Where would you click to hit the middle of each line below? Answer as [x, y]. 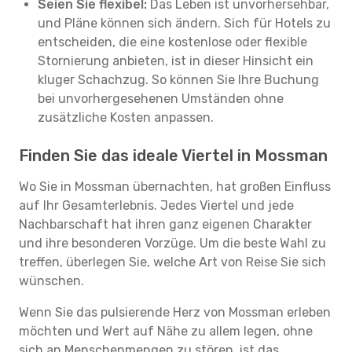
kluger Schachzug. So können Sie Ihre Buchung [178, 80]
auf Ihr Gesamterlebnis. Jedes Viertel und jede [156, 205]
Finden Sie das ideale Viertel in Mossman [173, 156]
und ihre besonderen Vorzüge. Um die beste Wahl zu [172, 243]
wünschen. [51, 281]
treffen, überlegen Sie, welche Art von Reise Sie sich [172, 262]
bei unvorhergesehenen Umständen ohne [161, 99]
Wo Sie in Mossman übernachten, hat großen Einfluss [175, 187]
